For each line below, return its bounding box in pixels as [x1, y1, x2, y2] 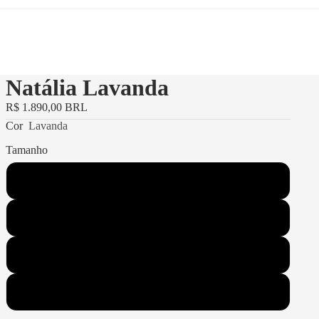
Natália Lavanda [6, 75, 169, 100]
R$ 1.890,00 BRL [6, 101, 88, 113]
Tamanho [6, 143, 48, 156]
